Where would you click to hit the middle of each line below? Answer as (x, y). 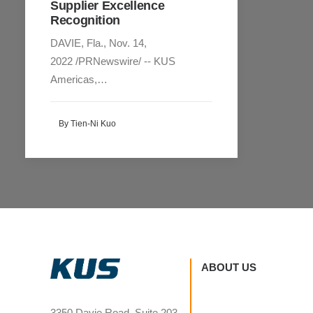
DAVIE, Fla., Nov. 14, (99, 43)
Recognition (86, 20)
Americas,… (79, 79)
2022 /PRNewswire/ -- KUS (113, 61)
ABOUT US (229, 267)
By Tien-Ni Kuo (87, 124)
